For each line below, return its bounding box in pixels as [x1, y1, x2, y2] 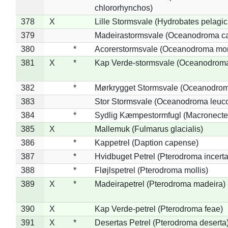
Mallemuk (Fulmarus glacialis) [94, 124, 203, 133]
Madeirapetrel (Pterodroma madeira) [94, 179, 225, 188]
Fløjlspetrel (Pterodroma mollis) [94, 165, 208, 175]
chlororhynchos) [94, 3, 153, 12]
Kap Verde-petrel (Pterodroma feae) [94, 204, 223, 213]
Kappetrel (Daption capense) [94, 138, 198, 147]
